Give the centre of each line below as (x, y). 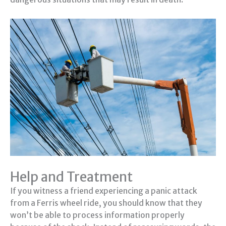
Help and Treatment (71, 177)
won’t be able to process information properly (97, 215)
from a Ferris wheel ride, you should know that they (106, 203)
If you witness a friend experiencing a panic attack (104, 191)
